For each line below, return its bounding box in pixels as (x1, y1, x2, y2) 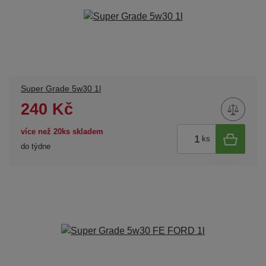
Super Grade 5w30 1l (21, 84, 101, 94)
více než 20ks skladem (21, 126, 103, 136)
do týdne (21, 141, 50, 151)
